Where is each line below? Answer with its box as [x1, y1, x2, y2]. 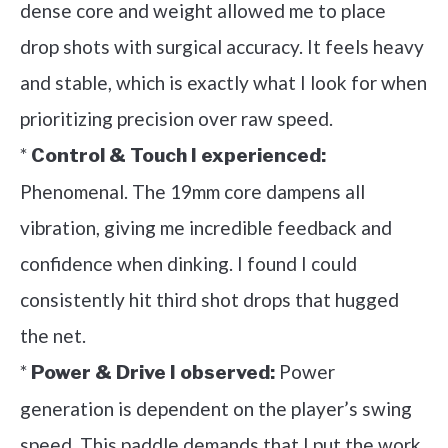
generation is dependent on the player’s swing [20, 397, 412, 421]
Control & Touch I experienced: [31, 144, 326, 168]
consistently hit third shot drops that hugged [20, 288, 399, 312]
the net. [20, 324, 86, 348]
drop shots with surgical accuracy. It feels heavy [20, 35, 424, 59]
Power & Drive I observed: [31, 361, 275, 385]
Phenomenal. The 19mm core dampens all [20, 180, 365, 204]
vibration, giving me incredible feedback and [20, 216, 392, 240]
